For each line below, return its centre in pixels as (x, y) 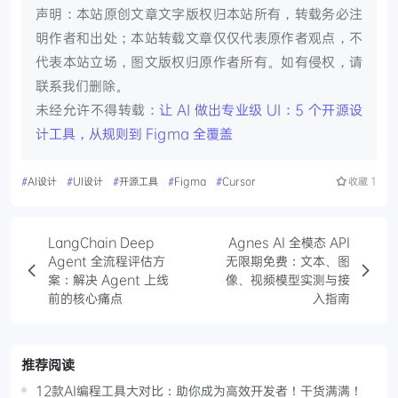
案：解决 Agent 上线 (108, 279)
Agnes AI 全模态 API (289, 242)
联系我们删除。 (82, 85)
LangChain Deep (101, 242)
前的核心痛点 (85, 298)
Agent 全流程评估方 (107, 260)
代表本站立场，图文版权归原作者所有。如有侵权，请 (199, 61)
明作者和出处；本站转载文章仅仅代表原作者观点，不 (199, 37)
